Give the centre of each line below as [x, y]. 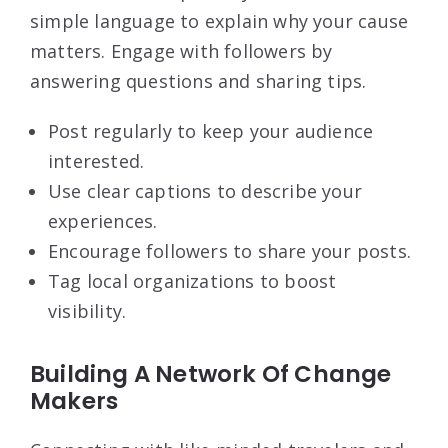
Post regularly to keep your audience [211, 131]
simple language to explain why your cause [219, 21]
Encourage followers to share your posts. [229, 251]
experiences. [103, 221]
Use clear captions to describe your [205, 191]
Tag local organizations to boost [192, 281]
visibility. [87, 311]
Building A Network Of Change [211, 374]
